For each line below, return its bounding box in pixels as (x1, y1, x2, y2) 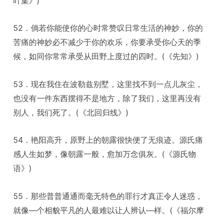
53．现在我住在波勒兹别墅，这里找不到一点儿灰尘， (13, 79, 203, 89)
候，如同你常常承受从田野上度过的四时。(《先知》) (13, 51, 199, 62)
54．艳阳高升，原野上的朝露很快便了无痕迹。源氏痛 (13, 135, 203, 145)
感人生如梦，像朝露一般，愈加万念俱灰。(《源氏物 (13, 149, 197, 159)
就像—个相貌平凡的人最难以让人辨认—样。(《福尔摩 (13, 205, 204, 215)
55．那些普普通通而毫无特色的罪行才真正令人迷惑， (13, 191, 203, 201)
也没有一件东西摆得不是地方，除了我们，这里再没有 (13, 93, 201, 103)
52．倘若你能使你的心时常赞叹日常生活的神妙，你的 (13, 23, 203, 33)
